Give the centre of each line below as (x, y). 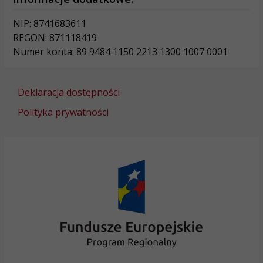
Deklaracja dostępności (68, 92)
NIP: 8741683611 (49, 23)
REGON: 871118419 (55, 37)
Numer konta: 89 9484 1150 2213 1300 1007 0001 (120, 51)
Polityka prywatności (63, 112)
